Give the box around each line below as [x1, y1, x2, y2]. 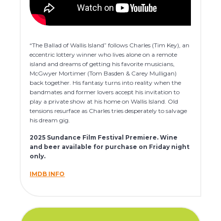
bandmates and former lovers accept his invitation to [30, 88, 180, 96]
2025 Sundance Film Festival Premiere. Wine [30, 134, 178, 142]
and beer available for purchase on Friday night [30, 143, 190, 151]
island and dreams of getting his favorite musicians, [30, 60, 175, 68]
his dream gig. [30, 116, 71, 124]
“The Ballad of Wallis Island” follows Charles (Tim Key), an [30, 41, 190, 49]
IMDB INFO [30, 170, 65, 178]
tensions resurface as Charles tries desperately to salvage [30, 107, 187, 114]
